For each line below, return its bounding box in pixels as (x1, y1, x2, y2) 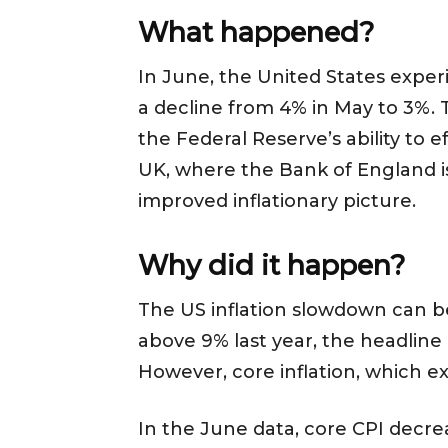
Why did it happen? (138, 249, 405, 283)
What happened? (138, 16, 374, 50)
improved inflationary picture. (138, 190, 421, 213)
